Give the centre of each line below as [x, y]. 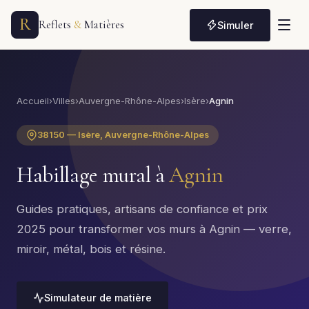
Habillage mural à [93, 175]
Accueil [33, 101]
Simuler [236, 25]
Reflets [56, 24]
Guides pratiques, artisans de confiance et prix [142, 209]
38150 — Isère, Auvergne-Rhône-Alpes [123, 135]
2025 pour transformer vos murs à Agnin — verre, [154, 229]
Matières [103, 24]
